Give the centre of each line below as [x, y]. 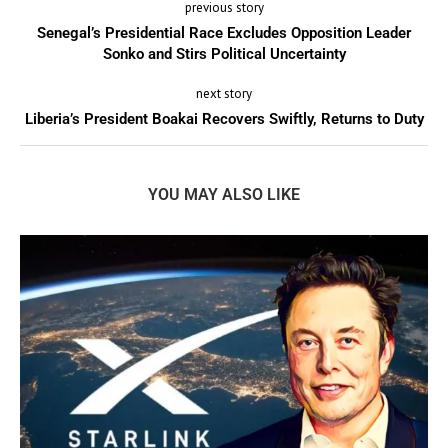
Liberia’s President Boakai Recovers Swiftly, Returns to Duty [224, 119]
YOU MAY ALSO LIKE [224, 195]
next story [224, 94]
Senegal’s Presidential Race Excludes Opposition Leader [224, 33]
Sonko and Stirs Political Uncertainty [224, 54]
